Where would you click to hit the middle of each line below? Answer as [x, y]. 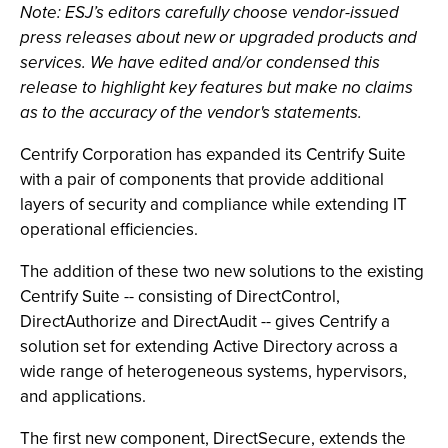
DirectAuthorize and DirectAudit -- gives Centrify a [205, 321]
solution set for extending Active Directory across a [209, 346]
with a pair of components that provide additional [202, 179]
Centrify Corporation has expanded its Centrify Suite [213, 154]
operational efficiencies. [109, 229]
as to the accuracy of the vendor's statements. [191, 112]
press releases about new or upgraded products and [218, 37]
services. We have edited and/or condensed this [200, 62]
